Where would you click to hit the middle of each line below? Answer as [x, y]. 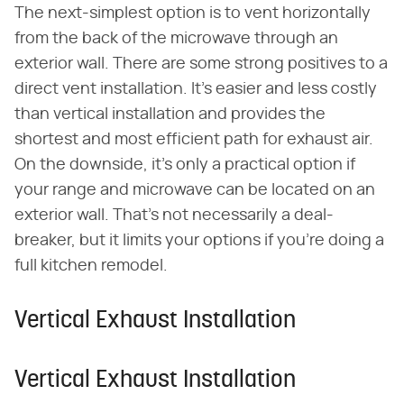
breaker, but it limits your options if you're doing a [199, 241]
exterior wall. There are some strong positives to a [201, 64]
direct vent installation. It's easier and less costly [196, 90]
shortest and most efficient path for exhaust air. [194, 140]
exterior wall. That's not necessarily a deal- [174, 216]
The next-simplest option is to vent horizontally [193, 14]
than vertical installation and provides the [170, 115]
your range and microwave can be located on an [195, 191]
